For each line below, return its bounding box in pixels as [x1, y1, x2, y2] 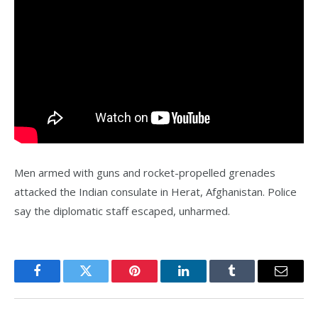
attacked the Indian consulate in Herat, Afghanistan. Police [14, 185, 297, 199]
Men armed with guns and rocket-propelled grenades [14, 165, 275, 180]
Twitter [84, 275, 122, 288]
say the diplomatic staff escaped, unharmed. [14, 204, 230, 219]
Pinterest [133, 275, 179, 288]
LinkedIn [182, 275, 229, 288]
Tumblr [231, 275, 269, 288]
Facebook [35, 275, 86, 288]
